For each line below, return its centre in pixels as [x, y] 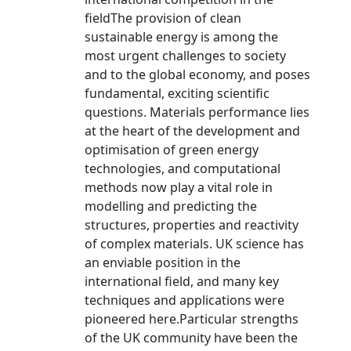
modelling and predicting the [171, 206]
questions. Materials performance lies [197, 112]
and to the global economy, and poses [197, 74]
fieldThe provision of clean [163, 18]
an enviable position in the [163, 262]
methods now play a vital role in [179, 187]
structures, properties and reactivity [192, 225]
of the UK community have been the [191, 338]
